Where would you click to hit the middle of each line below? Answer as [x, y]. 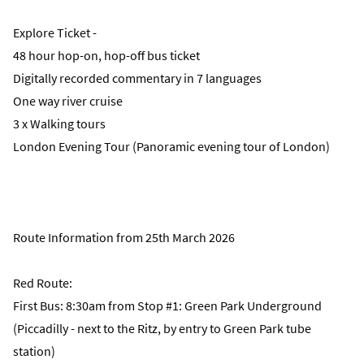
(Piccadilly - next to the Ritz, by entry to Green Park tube [162, 328]
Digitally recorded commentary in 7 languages [137, 78]
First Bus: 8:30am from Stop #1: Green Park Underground [167, 305]
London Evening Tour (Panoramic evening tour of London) [171, 146]
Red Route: [43, 283]
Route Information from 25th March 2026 [124, 237]
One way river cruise [68, 101]
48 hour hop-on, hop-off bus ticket [106, 55]
